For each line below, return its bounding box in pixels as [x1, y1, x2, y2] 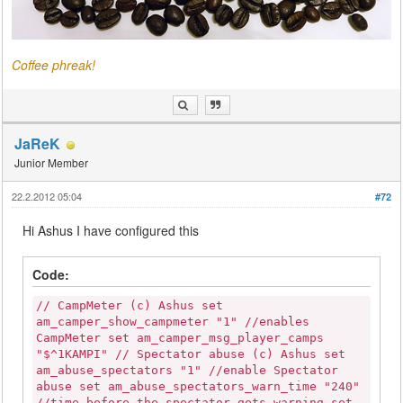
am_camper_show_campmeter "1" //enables [36, 315, 310, 329]
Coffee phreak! [12, 56, 96, 75]
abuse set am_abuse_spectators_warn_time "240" [36, 380, 361, 394]
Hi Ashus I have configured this [22, 221, 200, 240]
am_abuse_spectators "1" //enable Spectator [36, 363, 339, 378]
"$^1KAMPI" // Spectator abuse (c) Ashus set [36, 347, 346, 362]
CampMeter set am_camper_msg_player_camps [36, 331, 325, 345]
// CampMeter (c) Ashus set [36, 299, 224, 313]
